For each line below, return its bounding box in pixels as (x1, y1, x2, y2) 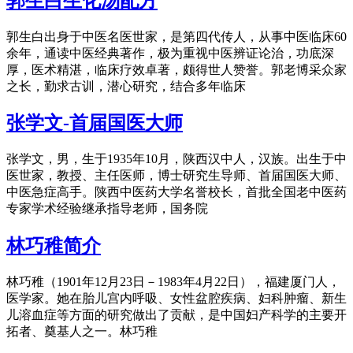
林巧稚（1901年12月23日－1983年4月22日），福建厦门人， (6, 275, 340, 289)
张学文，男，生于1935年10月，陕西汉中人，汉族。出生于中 (6, 152, 347, 166)
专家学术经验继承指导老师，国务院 (6, 202, 208, 216)
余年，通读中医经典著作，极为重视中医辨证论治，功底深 (6, 46, 334, 60)
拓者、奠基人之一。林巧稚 (6, 325, 158, 339)
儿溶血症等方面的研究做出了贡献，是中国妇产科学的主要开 (6, 308, 347, 322)
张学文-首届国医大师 (6, 113, 183, 134)
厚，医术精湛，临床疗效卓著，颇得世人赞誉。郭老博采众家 (6, 62, 347, 76)
